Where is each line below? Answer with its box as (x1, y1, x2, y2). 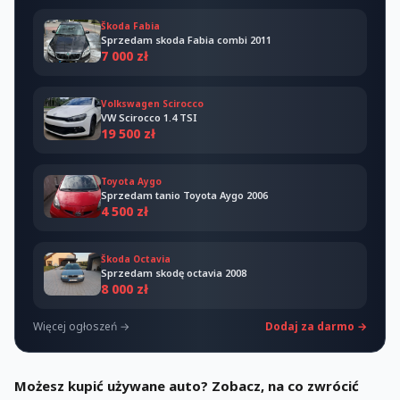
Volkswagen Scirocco (101, 97, 204, 110)
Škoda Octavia (101, 253, 171, 265)
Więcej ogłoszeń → (33, 319, 129, 334)
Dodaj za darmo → (265, 319, 367, 334)
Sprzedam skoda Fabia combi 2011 (101, 33, 271, 46)
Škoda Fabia (101, 20, 160, 32)
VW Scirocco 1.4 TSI (101, 111, 196, 124)
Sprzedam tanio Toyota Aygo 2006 (101, 188, 268, 202)
